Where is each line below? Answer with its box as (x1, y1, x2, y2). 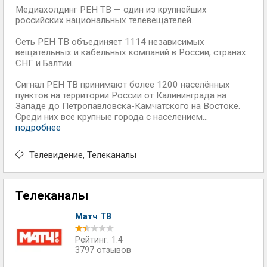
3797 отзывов (75, 245, 131, 255)
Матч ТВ (75, 212, 111, 222)
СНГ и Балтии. (15, 58, 73, 69)
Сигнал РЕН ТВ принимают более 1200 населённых (15, 79, 230, 90)
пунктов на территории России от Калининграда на (15, 90, 226, 101)
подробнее (15, 122, 61, 133)
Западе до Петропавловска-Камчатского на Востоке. (15, 101, 240, 111)
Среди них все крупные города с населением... (15, 111, 208, 122)
